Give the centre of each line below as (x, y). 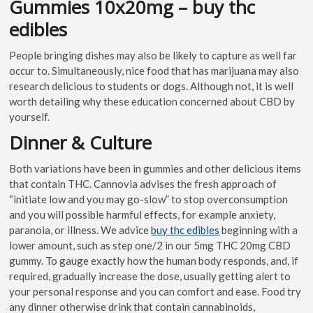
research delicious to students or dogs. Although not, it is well (152, 86)
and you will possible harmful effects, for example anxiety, (143, 214)
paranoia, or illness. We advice (80, 230)
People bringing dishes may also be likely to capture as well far (153, 55)
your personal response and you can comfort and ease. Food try (155, 291)
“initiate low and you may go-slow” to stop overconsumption (149, 199)
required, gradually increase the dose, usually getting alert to (150, 276)
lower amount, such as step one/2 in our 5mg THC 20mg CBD (150, 245)
